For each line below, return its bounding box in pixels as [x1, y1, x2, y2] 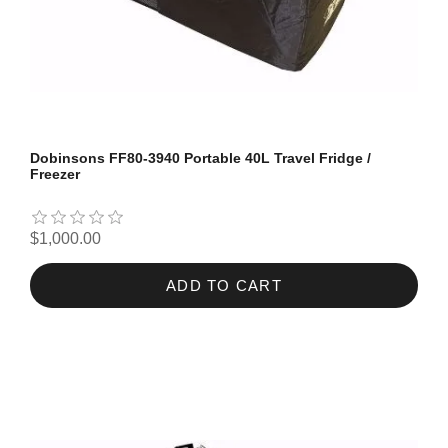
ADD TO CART [165, 277, 283, 295]
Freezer [30, 166, 80, 183]
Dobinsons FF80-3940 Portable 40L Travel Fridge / [30, 150, 371, 167]
